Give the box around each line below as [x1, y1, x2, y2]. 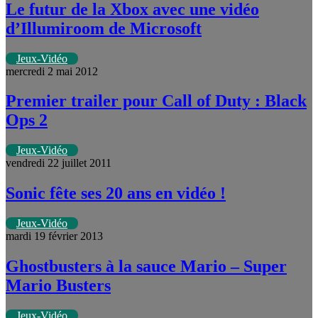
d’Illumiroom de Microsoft [6, 18, 202, 38]
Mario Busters [6, 276, 111, 295]
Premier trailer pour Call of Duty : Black [6, 92, 307, 111]
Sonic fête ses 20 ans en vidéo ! [6, 184, 226, 203]
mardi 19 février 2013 [6, 230, 103, 243]
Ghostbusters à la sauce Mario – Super [6, 257, 287, 276]
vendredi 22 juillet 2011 [6, 157, 111, 170]
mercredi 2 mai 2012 [6, 65, 98, 77]
